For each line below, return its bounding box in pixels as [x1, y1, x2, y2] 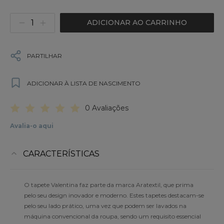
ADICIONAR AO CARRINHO [87, 17, 187, 27]
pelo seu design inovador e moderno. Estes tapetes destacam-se [24, 191, 204, 199]
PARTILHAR [27, 51, 62, 59]
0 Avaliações [85, 103, 128, 112]
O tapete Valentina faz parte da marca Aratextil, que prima [24, 180, 193, 188]
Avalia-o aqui [10, 121, 53, 129]
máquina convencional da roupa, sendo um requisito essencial [24, 212, 201, 220]
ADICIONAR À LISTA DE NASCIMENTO [27, 79, 140, 87]
